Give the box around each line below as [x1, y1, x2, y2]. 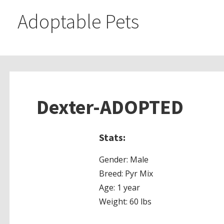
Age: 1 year [98, 182, 140, 193]
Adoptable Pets [17, 8, 139, 34]
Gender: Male [98, 154, 148, 165]
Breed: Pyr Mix [98, 168, 153, 179]
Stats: [98, 131, 125, 144]
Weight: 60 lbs [98, 196, 151, 207]
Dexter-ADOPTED [36, 94, 183, 120]
